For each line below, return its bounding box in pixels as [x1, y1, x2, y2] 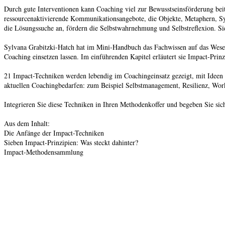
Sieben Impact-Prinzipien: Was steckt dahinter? [4, 138, 138, 147]
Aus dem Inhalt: [4, 119, 50, 128]
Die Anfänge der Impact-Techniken [4, 128, 104, 138]
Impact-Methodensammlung [4, 147, 83, 157]
